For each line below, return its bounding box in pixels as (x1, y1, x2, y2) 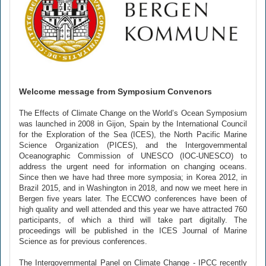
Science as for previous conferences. (19, 237, 147, 246)
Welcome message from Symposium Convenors (19, 87, 212, 96)
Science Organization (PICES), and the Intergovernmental (19, 141, 247, 150)
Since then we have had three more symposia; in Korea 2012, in (19, 173, 247, 182)
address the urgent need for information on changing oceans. (19, 162, 247, 171)
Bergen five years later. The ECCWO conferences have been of (19, 194, 247, 203)
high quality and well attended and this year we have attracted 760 (19, 205, 247, 214)
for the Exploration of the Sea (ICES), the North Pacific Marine (19, 130, 247, 139)
